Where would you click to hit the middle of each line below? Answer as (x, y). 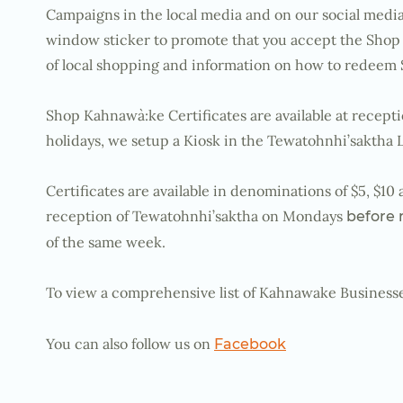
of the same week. (106, 242)
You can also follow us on (130, 344)
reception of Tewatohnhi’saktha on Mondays (196, 216)
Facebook (250, 344)
